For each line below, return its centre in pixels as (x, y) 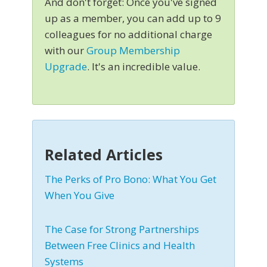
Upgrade (66, 67)
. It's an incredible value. (144, 67)
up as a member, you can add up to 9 (133, 18)
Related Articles (104, 155)
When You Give (80, 195)
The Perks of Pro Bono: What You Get (131, 179)
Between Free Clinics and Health (120, 246)
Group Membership (133, 51)
